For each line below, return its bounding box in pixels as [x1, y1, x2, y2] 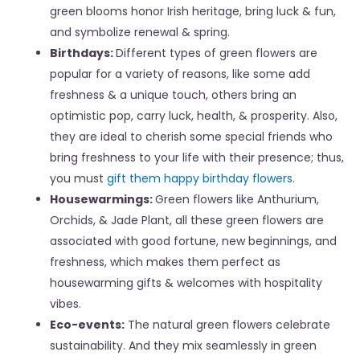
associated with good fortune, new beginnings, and [50, 233, 337, 250]
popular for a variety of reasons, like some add [50, 66, 310, 83]
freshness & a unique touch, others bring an [50, 87, 297, 104]
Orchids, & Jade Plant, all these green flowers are [50, 212, 324, 229]
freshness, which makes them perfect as [50, 254, 280, 271]
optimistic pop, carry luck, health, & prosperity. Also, [50, 108, 337, 125]
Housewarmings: [50, 191, 155, 208]
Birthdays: [50, 45, 116, 62]
